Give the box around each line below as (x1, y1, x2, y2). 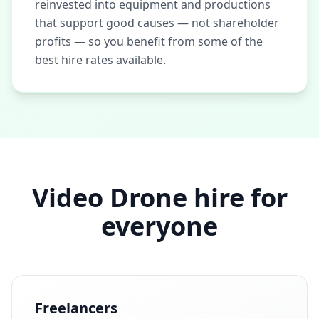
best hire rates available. (35, 52, 166, 68)
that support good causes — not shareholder (35, 15, 279, 31)
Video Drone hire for (31, 180, 288, 215)
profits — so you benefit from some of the (35, 33, 263, 49)
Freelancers (35, 298, 117, 318)
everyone (101, 209, 218, 244)
